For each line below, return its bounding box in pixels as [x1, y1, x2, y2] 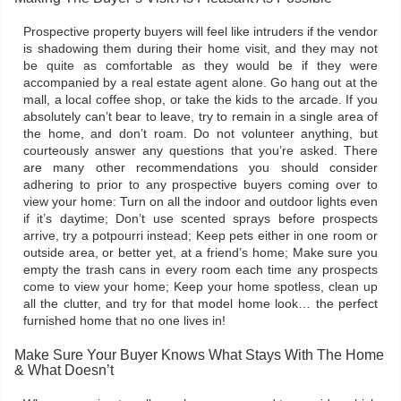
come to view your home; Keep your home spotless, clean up [23, 280, 378, 294]
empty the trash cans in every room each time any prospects [23, 263, 378, 277]
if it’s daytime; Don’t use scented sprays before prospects [23, 212, 378, 226]
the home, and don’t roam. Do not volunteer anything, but [23, 127, 378, 141]
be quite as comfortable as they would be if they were [23, 59, 378, 73]
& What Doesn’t [14, 363, 114, 378]
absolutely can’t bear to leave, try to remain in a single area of [23, 110, 378, 124]
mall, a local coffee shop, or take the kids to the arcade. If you [23, 93, 378, 107]
